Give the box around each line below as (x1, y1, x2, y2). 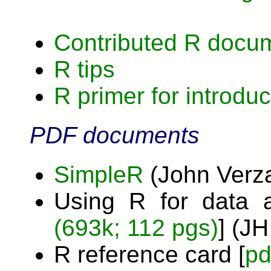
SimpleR (54, 162, 143, 188)
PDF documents (30, 122, 200, 148)
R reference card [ (54, 241, 245, 268)
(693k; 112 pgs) (54, 215, 218, 241)
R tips (54, 56, 115, 82)
